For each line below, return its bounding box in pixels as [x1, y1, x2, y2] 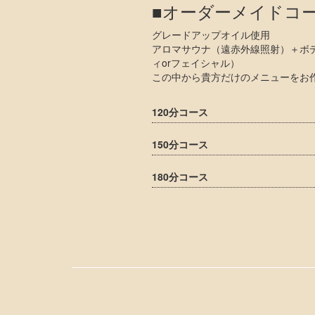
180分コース [152, 169, 208, 184]
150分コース [152, 137, 208, 151]
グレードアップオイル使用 [152, 27, 270, 41]
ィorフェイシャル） [152, 56, 240, 70]
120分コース [152, 105, 208, 119]
